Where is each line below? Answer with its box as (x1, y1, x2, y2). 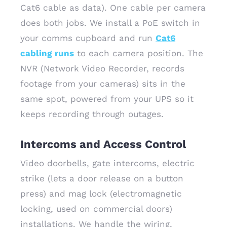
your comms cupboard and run (20, 33, 156, 43)
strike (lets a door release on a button (20, 173, 183, 183)
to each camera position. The (74, 48, 203, 58)
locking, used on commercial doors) (20, 204, 172, 214)
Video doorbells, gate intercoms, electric (20, 158, 195, 168)
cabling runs (20, 48, 74, 58)
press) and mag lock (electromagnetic (20, 188, 182, 199)
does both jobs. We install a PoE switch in (20, 18, 200, 28)
